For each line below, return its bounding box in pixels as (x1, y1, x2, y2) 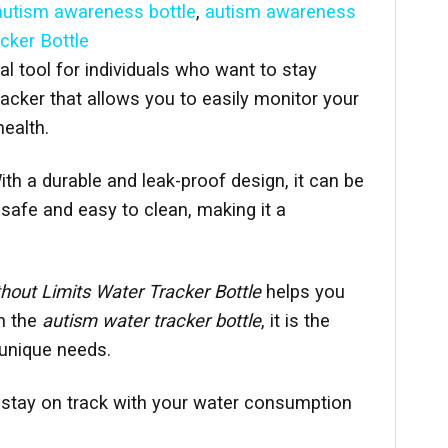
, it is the (261, 309, 330, 331)
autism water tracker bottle (42, 309, 261, 331)
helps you (261, 280, 345, 302)
